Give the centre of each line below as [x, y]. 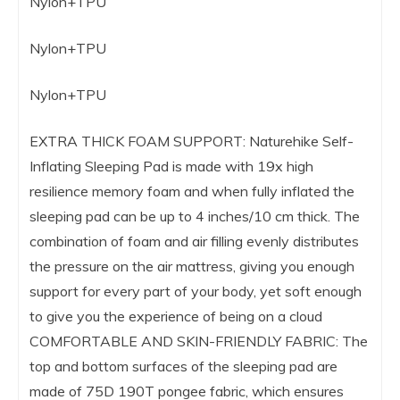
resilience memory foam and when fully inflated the [192, 191]
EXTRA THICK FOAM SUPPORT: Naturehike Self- [192, 141]
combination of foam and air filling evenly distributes [194, 241]
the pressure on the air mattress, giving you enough [192, 266]
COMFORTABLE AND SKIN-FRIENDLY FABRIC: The [199, 341]
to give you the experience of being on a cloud [176, 316]
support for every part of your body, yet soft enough [196, 291]
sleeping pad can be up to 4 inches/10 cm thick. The [195, 216]
